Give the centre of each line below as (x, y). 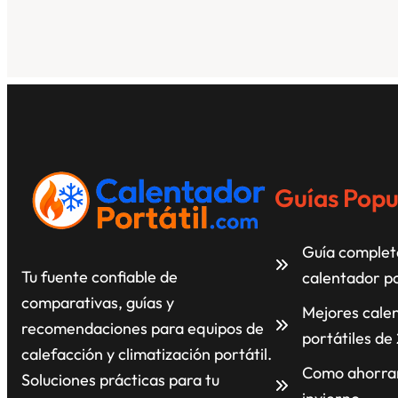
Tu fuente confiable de (99, 276)
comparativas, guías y (98, 302)
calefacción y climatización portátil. (147, 354)
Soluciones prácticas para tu (120, 379)
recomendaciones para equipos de (143, 328)
